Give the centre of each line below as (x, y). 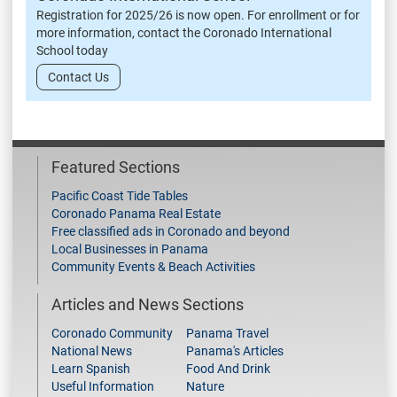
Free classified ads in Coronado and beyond (171, 232)
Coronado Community (112, 334)
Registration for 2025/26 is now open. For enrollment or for (198, 16)
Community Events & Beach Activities (153, 267)
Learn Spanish (91, 369)
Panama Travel (227, 334)
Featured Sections (116, 167)
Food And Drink (228, 369)
